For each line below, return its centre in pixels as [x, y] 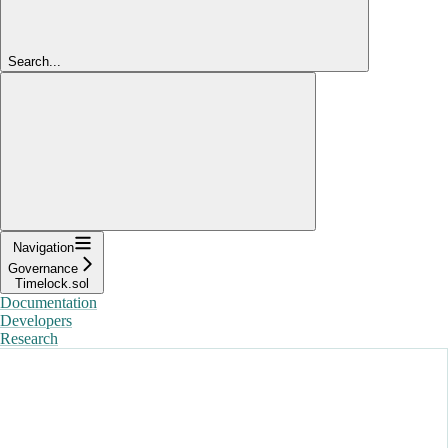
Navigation [43, 247]
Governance [43, 268]
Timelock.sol [52, 283]
